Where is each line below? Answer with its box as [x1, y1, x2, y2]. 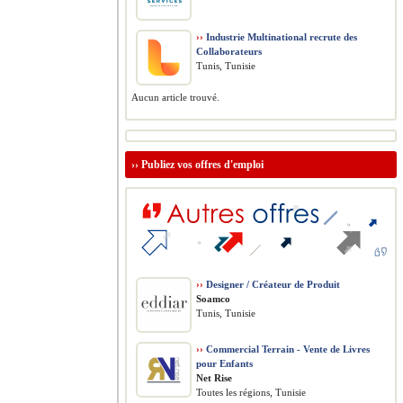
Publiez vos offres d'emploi [141, 158, 264, 171]
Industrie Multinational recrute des [203, 31, 357, 42]
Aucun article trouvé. [131, 92, 219, 103]
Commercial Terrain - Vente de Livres [203, 344, 370, 354]
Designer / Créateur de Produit [203, 279, 340, 290]
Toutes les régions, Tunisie [196, 387, 306, 398]
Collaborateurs [196, 46, 262, 57]
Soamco [196, 293, 230, 304]
